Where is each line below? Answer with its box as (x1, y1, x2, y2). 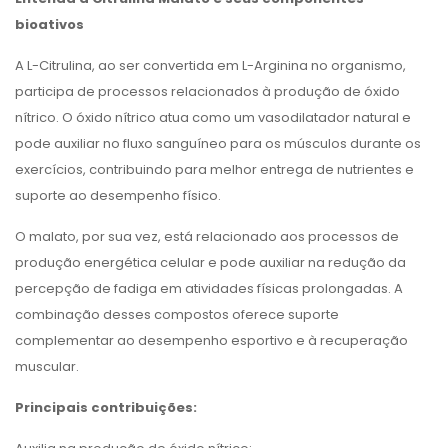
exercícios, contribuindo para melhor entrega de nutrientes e (15, 160, 414, 179)
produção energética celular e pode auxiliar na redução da (15, 253, 406, 272)
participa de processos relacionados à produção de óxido (15, 82, 400, 101)
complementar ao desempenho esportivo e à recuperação (15, 331, 408, 350)
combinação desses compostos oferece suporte (15, 305, 339, 324)
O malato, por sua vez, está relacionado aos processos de (15, 227, 399, 246)
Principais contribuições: (15, 398, 197, 417)
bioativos (15, 15, 84, 34)
